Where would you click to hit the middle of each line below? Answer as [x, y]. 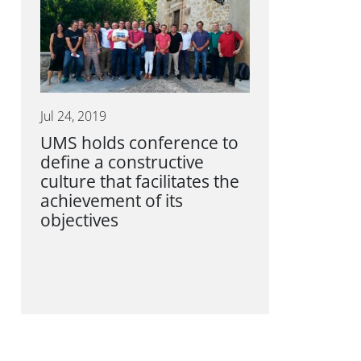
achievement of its [112, 201]
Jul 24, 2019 [73, 116]
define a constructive [122, 162]
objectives [79, 220]
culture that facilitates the [140, 181]
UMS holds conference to [139, 143]
